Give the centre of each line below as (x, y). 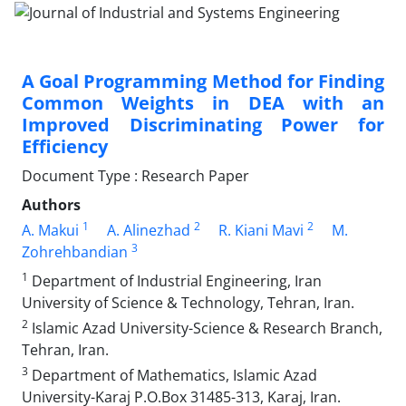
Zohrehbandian (75, 251)
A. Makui (50, 230)
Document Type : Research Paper (135, 175)
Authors (51, 204)
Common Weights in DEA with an (203, 102)
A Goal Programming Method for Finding (203, 81)
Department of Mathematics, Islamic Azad (173, 375)
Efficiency (65, 146)
